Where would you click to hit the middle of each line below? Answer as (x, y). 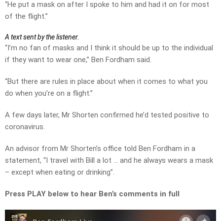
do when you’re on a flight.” (49, 93)
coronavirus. (25, 127)
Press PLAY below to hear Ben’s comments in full (92, 194)
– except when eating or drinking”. (60, 172)
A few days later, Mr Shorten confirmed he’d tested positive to (107, 115)
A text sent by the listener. (42, 37)
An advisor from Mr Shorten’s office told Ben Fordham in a (100, 149)
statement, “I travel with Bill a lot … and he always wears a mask (109, 161)
